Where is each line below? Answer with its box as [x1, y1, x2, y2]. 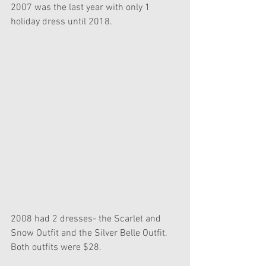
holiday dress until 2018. [11, 15, 112, 28]
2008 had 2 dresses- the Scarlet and [11, 213, 163, 225]
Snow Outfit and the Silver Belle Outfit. [11, 227, 170, 239]
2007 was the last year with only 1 [11, 1, 153, 14]
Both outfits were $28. [11, 241, 104, 254]
